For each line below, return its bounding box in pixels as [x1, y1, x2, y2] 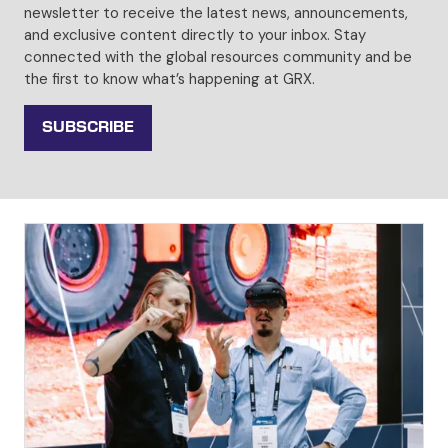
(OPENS [41, 129, 103, 145]
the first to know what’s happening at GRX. [24, 68, 315, 89]
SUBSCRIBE [42, 119, 134, 135]
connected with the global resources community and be [24, 46, 412, 67]
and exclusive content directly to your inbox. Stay [24, 24, 366, 45]
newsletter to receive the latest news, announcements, [24, 2, 408, 23]
